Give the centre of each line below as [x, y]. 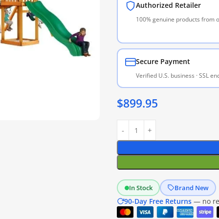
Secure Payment [163, 61]
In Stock [141, 187]
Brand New [191, 187]
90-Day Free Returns [158, 201]
